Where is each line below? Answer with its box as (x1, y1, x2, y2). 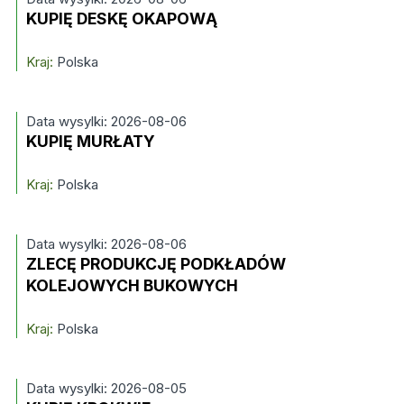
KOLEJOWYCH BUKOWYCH (25, 276, 238, 295)
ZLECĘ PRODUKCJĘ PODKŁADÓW (25, 254, 286, 273)
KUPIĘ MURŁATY (25, 132, 155, 151)
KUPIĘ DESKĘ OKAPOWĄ (25, 9, 217, 28)
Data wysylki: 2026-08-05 (25, 380, 187, 397)
